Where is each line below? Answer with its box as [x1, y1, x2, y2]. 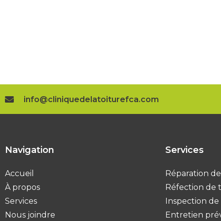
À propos [5, 183, 40, 192]
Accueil [5, 169, 34, 179]
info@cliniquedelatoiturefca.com [23, 94, 159, 104]
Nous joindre [5, 210, 55, 220]
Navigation [5, 145, 54, 156]
